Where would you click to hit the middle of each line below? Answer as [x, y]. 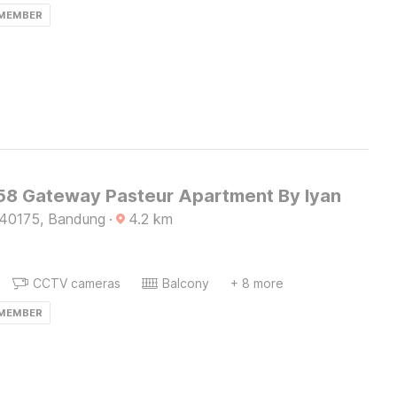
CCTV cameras [76, 283]
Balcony [185, 283]
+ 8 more [257, 283]
